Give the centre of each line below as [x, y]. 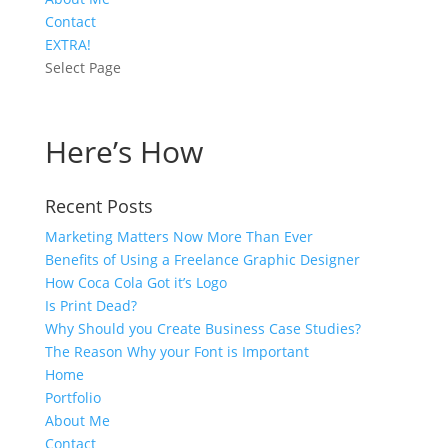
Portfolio [72, 397]
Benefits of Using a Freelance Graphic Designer [202, 259]
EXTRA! [67, 44]
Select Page [82, 67]
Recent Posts [98, 205]
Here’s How [123, 151]
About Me [77, 420]
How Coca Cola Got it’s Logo [135, 282]
